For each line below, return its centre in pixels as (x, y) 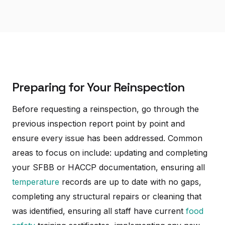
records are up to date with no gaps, (130, 182)
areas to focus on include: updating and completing (110, 153)
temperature (36, 182)
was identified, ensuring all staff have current (99, 211)
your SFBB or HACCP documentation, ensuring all (108, 167)
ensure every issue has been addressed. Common (107, 138)
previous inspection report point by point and (98, 124)
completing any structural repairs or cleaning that (107, 196)
